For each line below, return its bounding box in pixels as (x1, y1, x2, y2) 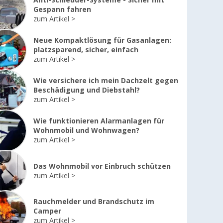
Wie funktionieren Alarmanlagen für (33, 117, 164, 125)
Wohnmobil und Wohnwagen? (33, 126, 139, 134)
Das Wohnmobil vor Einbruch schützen (33, 162, 171, 170)
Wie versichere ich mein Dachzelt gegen (33, 77, 178, 85)
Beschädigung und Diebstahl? (33, 86, 140, 94)
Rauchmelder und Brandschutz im (33, 198, 154, 206)
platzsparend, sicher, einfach (33, 46, 138, 54)
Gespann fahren (33, 5, 91, 13)
